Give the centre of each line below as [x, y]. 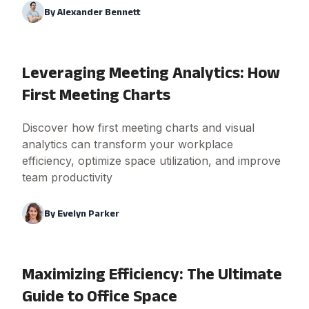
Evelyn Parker [88, 213]
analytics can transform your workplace [128, 144]
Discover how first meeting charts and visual [138, 128]
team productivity [67, 178]
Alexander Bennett [99, 12]
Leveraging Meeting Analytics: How [151, 72]
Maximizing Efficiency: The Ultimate [152, 274]
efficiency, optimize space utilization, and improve [151, 161]
